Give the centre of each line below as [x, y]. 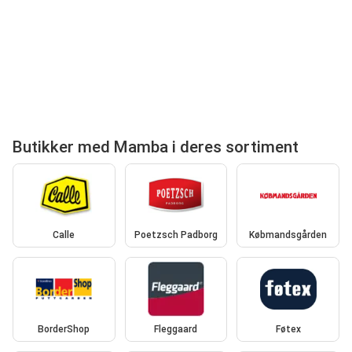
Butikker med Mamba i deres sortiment [156, 147]
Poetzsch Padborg [176, 235]
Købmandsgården [288, 235]
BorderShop [64, 329]
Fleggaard [176, 329]
